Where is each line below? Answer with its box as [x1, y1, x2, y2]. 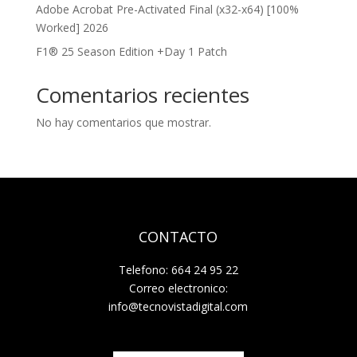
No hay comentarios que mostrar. [35, 115, 211, 130]
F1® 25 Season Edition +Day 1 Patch [35, 44, 227, 59]
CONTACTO [139, 227, 218, 246]
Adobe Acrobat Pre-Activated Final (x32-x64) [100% [35, 2, 299, 17]
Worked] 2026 [35, 20, 108, 35]
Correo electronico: [128, 280, 228, 296]
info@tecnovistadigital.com [108, 299, 249, 314]
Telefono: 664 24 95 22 [118, 262, 238, 277]
